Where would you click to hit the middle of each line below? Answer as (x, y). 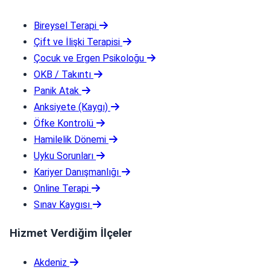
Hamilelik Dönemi (70, 140)
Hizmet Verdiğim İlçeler (71, 233)
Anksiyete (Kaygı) (71, 107)
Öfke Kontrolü (64, 124)
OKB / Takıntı (62, 75)
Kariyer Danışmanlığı (76, 172)
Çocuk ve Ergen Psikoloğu (89, 58)
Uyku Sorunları (64, 156)
